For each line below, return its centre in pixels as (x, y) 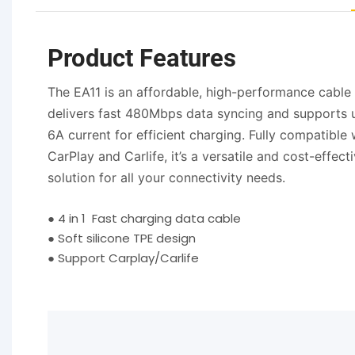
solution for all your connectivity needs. (166, 178)
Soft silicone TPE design (125, 239)
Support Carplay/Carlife (128, 258)
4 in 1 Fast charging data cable (149, 219)
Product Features (142, 58)
